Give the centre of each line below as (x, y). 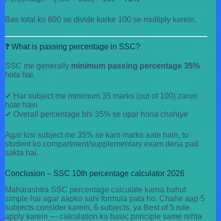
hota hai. (20, 74)
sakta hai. (22, 152)
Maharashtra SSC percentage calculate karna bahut (95, 189)
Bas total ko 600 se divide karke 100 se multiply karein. (101, 20)
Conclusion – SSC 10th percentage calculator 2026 (95, 173)
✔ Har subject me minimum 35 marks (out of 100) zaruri (101, 96)
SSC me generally (38, 66)
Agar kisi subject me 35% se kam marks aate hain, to (97, 135)
